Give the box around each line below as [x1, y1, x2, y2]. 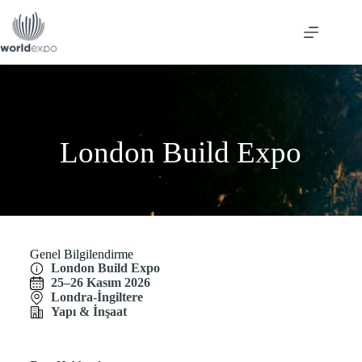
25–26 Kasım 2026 [51, 276, 151, 289]
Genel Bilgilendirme [29, 247, 133, 261]
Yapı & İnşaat [51, 305, 128, 318]
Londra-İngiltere [51, 290, 144, 304]
